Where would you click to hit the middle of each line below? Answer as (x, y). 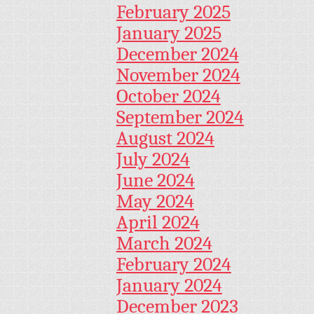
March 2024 (164, 244)
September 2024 (180, 117)
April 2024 (158, 223)
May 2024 (155, 202)
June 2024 (155, 180)
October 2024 (168, 96)
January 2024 (169, 286)
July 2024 (153, 159)
